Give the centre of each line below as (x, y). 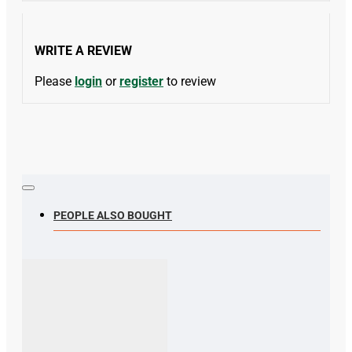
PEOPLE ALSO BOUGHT (113, 215)
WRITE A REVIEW (83, 50)
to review (190, 81)
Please (55, 81)
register (141, 81)
